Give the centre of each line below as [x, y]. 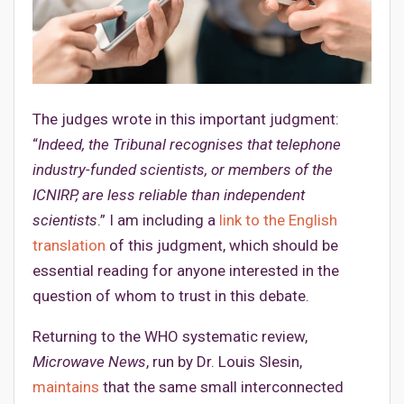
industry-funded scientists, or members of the [183, 170]
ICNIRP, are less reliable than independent [169, 195]
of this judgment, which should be [222, 246]
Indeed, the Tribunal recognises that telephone [189, 145]
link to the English [278, 220]
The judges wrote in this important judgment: [186, 119]
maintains [66, 387]
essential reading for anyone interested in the [186, 271]
